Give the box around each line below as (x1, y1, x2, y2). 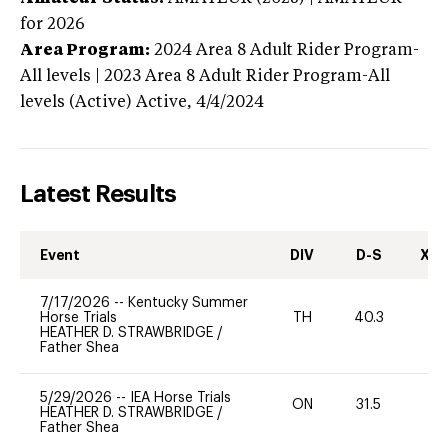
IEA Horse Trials (130, 390, 231, 405)
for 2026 (20, 16, 85, 33)
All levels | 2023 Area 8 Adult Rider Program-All (20, 68, 390, 85)
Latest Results (20, 181, 177, 206)
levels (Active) (20, 94, 132, 111)
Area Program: (20, 42, 150, 59)
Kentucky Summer (128, 295, 248, 310)
